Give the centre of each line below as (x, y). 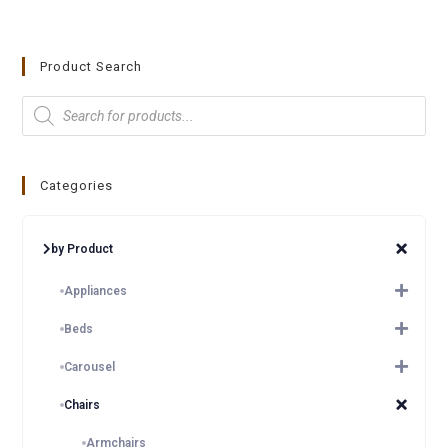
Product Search (91, 66)
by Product (82, 249)
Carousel (90, 367)
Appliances (96, 291)
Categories (77, 185)
